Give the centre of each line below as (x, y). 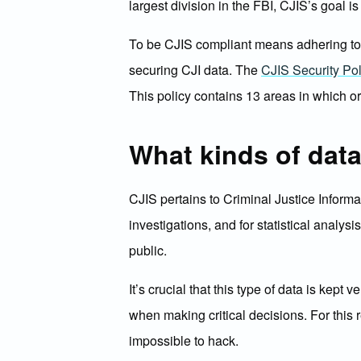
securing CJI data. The (195, 70)
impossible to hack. (184, 340)
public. (148, 250)
